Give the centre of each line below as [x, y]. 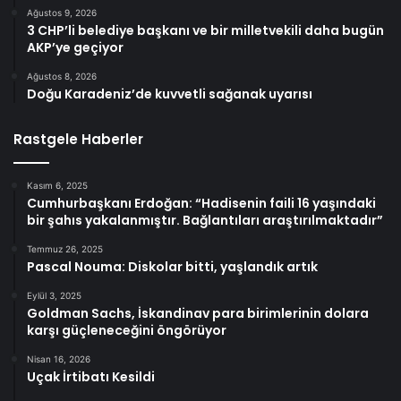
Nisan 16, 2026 [59, 358]
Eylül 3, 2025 [54, 295]
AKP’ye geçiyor [75, 47]
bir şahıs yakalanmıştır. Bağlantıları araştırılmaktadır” [205, 220]
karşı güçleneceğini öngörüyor [127, 330]
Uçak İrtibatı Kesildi [91, 376]
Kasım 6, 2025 [57, 185]
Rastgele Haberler [78, 139]
